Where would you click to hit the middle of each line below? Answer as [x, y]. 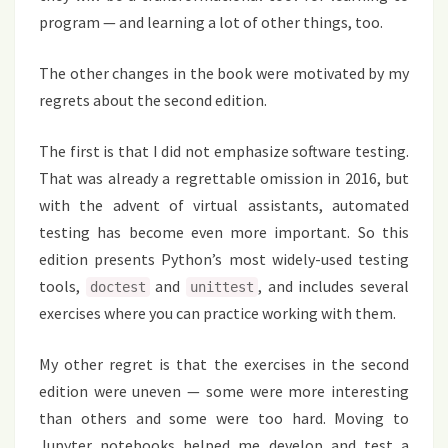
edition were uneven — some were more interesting [224, 391]
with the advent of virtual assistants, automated [224, 205]
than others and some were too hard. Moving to [224, 418]
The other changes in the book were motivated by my [224, 73]
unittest [222, 287]
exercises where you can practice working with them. [217, 313]
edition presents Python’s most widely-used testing [224, 259]
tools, [62, 286]
